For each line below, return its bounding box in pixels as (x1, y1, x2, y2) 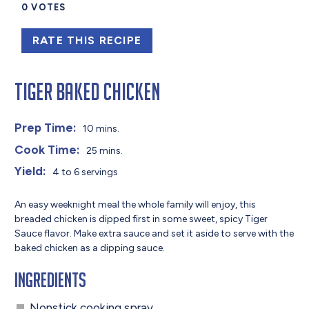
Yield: (14, 164, 47, 179)
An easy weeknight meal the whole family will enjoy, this (14, 198, 257, 210)
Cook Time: (14, 142, 81, 157)
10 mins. (82, 123, 119, 135)
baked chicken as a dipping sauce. (14, 241, 166, 254)
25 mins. (86, 144, 123, 157)
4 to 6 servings (52, 166, 118, 179)
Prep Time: (14, 121, 77, 135)
